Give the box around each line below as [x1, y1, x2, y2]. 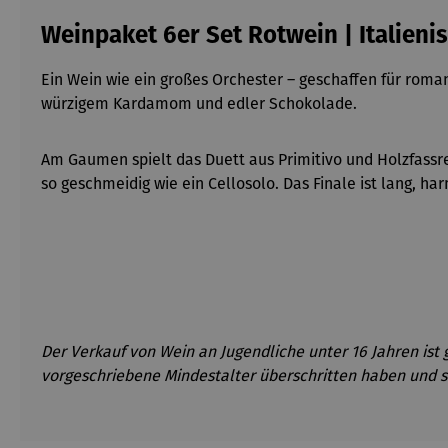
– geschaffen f [287, 70, 386, 89]
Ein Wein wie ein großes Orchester [41, 70, 287, 89]
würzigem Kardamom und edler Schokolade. [41, 94, 357, 113]
